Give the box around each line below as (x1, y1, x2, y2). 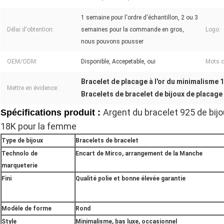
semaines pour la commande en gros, (81, 26, 184, 33)
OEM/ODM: (7, 58, 37, 65)
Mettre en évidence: (7, 84, 58, 92)
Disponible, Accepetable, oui (81, 58, 155, 65)
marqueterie (1, 162, 37, 169)
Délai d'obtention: (7, 26, 54, 33)
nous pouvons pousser (81, 38, 143, 45)
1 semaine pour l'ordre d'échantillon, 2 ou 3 (81, 14, 198, 21)
